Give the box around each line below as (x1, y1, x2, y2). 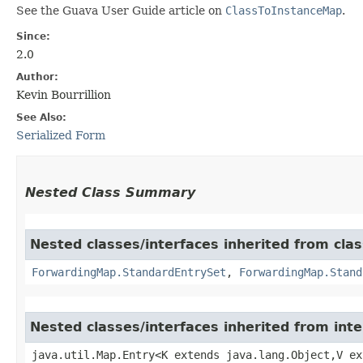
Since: (16, 30, 50, 42)
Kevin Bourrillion (16, 88, 111, 101)
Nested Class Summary (25, 184, 195, 200)
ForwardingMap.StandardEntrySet (32, 265, 226, 279)
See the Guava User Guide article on (16, 3, 225, 17)
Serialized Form (16, 128, 105, 142)
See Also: (16, 111, 66, 123)
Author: (16, 70, 58, 83)
